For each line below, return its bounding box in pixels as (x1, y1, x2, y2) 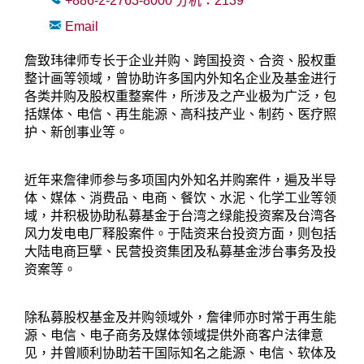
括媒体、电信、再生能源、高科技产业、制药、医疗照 (24, 107, 336, 122)
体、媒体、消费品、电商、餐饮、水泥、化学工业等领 (24, 191, 336, 206)
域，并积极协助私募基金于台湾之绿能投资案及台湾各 (24, 209, 336, 223)
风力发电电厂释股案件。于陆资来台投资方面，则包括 (24, 227, 336, 241)
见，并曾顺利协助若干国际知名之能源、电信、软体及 (24, 346, 336, 361)
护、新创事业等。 (24, 125, 132, 140)
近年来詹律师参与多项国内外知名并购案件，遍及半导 (24, 173, 336, 188)
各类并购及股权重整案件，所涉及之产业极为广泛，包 (24, 89, 336, 104)
